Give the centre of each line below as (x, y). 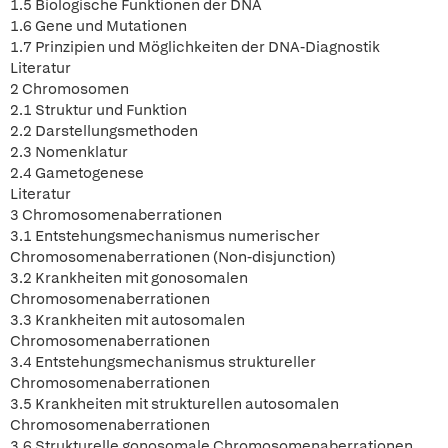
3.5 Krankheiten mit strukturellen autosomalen (174, 404)
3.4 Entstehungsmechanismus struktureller (163, 362)
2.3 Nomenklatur (69, 152)
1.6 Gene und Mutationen (98, 26)
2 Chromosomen (69, 89)
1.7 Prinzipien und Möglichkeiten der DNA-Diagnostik (195, 47)
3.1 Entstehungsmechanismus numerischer (165, 236)
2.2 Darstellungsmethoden (104, 131)
